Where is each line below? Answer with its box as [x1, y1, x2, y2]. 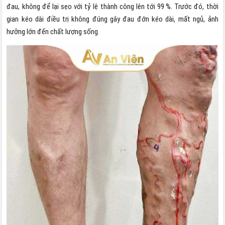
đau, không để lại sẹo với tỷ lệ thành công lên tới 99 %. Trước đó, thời [7, 2, 218, 11]
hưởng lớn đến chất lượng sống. [7, 27, 101, 36]
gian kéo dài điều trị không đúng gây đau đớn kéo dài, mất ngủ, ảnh [7, 14, 218, 24]
